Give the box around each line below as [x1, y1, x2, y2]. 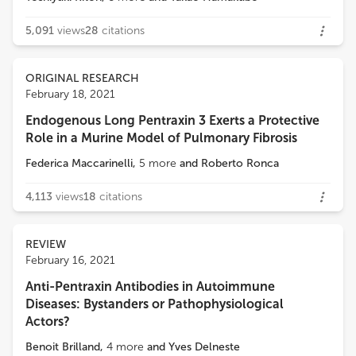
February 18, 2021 [25, 87, 115, 101]
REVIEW [25, 238, 66, 251]
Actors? [25, 314, 70, 329]
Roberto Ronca [201, 157, 279, 170]
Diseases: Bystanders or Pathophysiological [25, 296, 284, 311]
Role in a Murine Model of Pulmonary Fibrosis [25, 130, 297, 145]
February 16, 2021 [25, 253, 115, 267]
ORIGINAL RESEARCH [25, 72, 139, 85]
